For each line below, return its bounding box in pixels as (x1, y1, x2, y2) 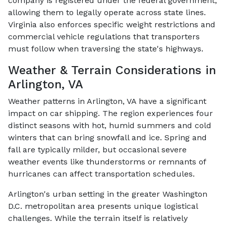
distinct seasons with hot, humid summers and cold (8, 120, 211, 130)
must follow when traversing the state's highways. (8, 43, 203, 53)
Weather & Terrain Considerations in (8, 63, 216, 77)
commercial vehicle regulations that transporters (8, 31, 200, 41)
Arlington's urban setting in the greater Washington (8, 189, 207, 199)
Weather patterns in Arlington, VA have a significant (8, 96, 206, 106)
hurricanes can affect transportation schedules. (8, 168, 195, 179)
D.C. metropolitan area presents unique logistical (8, 201, 198, 211)
